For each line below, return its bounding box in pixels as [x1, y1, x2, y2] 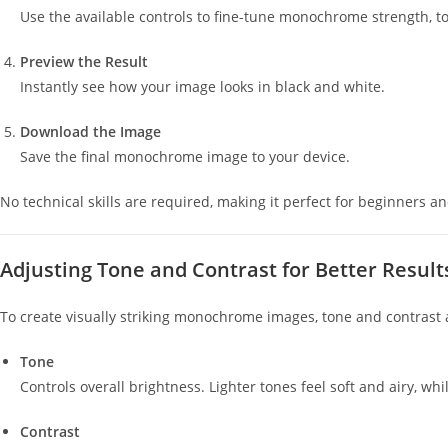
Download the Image [20, 122, 161, 141]
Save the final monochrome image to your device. [20, 147, 350, 166]
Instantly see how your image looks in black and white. [20, 77, 385, 96]
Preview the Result [20, 52, 148, 71]
